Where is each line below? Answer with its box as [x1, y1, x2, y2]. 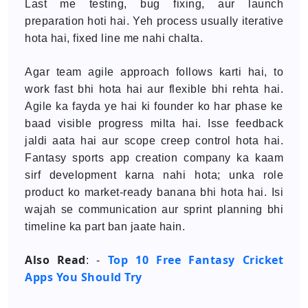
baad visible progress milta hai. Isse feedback [25, 118, 283, 129]
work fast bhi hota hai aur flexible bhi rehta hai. [25, 83, 283, 95]
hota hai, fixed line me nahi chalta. [25, 32, 203, 44]
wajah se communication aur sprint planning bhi [25, 203, 283, 215]
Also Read [25, 252, 86, 267]
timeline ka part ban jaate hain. [25, 221, 185, 232]
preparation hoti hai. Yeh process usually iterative [25, 15, 283, 27]
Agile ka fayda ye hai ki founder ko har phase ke [25, 100, 283, 112]
